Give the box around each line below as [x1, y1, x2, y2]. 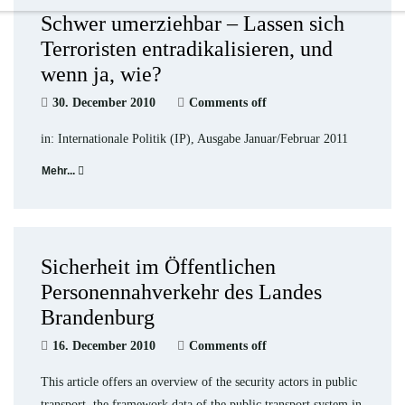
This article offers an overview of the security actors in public [41, 375, 357, 389]
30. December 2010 [52, 96, 155, 109]
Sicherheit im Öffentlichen [41, 255, 276, 278]
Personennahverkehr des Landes [41, 280, 322, 304]
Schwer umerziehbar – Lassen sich [41, 12, 344, 35]
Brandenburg [41, 306, 155, 329]
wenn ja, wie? [41, 62, 162, 86]
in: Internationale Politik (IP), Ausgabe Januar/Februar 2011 [41, 132, 348, 146]
